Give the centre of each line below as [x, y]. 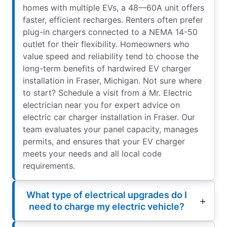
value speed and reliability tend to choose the [111, 56]
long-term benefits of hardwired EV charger [107, 69]
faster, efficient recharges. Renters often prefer [113, 20]
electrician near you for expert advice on [101, 105]
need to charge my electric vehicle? [106, 207]
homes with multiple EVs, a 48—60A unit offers [113, 8]
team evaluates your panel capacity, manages [110, 129]
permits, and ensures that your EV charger [104, 142]
